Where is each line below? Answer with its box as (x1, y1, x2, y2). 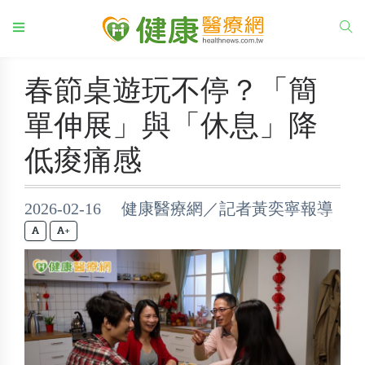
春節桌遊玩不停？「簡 (24, 74, 318, 107)
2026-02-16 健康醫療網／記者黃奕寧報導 (24, 200, 333, 218)
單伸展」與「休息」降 (24, 109, 318, 142)
